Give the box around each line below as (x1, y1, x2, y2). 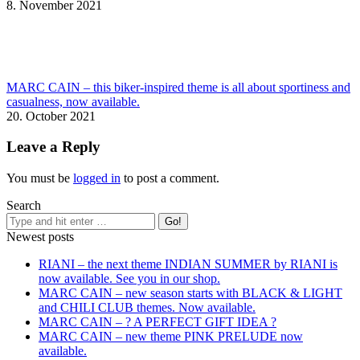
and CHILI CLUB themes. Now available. (39, 301, 256, 315)
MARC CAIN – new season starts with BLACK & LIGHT (39, 286, 342, 301)
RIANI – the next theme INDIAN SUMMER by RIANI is (39, 257, 337, 272)
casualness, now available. (6, 94, 140, 108)
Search (6, 198, 41, 213)
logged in (73, 171, 121, 186)
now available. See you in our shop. (39, 272, 220, 286)
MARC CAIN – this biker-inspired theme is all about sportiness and (6, 80, 350, 94)
